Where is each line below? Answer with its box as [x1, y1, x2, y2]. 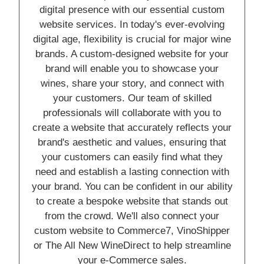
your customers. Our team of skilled [52, 93, 212, 104]
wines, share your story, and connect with [40, 78, 224, 90]
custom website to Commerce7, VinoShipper [34, 225, 230, 237]
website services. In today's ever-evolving [39, 19, 225, 31]
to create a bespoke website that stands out [36, 196, 228, 207]
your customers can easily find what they [41, 151, 223, 163]
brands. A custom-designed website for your [35, 48, 229, 60]
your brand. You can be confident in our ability [31, 181, 233, 193]
